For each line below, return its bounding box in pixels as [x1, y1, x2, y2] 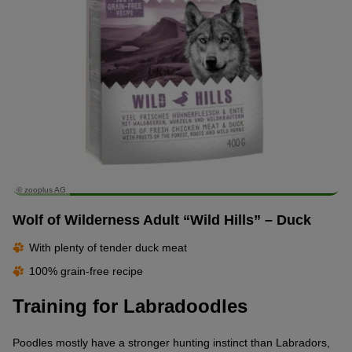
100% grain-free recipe [29, 265, 143, 278]
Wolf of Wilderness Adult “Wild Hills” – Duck [13, 212, 311, 229]
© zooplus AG [16, 185, 66, 194]
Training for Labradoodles [13, 295, 247, 317]
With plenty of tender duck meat [29, 241, 187, 255]
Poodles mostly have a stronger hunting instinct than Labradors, [13, 335, 330, 349]
